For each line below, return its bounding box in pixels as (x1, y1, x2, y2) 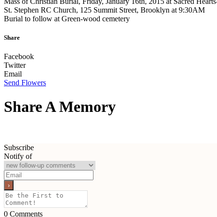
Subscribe (4, 143, 34, 152)
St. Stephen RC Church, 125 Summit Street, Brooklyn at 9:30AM (4, 5, 205, 14)
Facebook (4, 52, 34, 61)
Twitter (4, 61, 26, 70)
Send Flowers (4, 78, 46, 87)
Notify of (4, 152, 32, 161)
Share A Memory (4, 97, 116, 115)
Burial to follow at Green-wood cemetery (4, 14, 130, 23)
